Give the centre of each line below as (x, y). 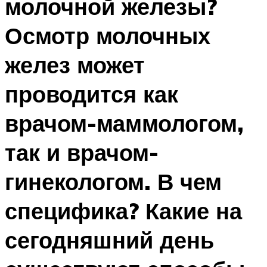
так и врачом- (82, 153)
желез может (75, 65)
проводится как (91, 94)
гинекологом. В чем (113, 182)
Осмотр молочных (108, 36)
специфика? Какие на (123, 211)
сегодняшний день (109, 240)
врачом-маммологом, (124, 123)
